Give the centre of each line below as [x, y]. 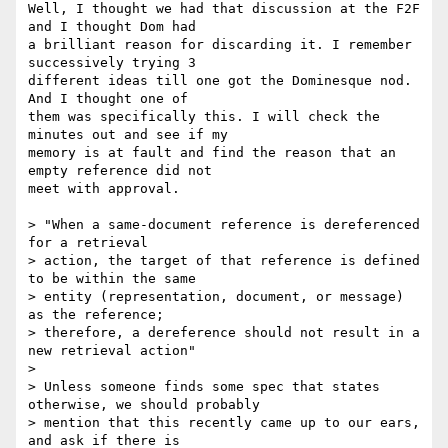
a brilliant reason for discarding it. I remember [220, 45]
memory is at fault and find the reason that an [212, 153]
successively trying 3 [116, 63]
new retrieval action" [112, 351]
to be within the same [112, 279]
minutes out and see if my [132, 135]
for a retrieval [88, 243]
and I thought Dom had [116, 27]
